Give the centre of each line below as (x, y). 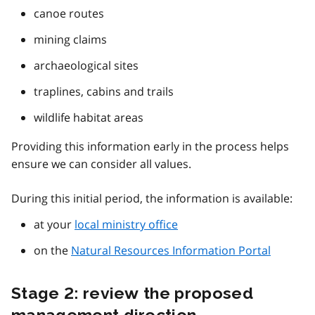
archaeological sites (86, 66)
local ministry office (126, 225)
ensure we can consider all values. (101, 164)
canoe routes (69, 14)
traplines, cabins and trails (104, 92)
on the (52, 251)
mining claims (70, 40)
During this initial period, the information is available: (152, 199)
